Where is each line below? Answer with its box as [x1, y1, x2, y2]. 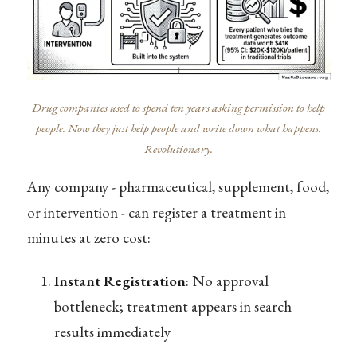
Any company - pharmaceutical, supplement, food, [26, 177, 329, 198]
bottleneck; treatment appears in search [53, 296, 292, 316]
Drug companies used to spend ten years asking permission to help [32, 100, 325, 116]
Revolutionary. [144, 141, 213, 158]
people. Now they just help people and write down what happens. [36, 120, 321, 137]
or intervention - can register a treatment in [26, 202, 286, 223]
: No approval [185, 270, 269, 291]
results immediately [53, 321, 171, 342]
